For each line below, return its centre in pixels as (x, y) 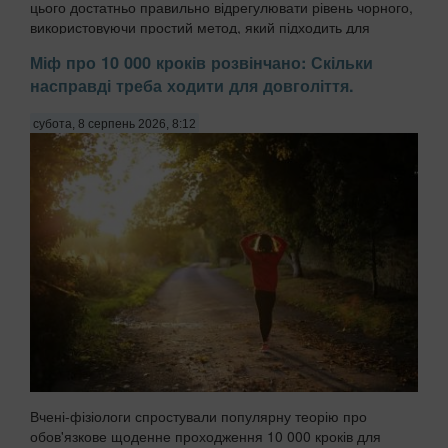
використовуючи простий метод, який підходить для (200, 27)
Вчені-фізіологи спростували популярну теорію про (198, 415)
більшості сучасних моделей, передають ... (171, 47)
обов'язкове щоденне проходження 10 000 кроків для (205, 435)
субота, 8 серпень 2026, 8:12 (114, 123)
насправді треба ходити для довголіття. (192, 85)
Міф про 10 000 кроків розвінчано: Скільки (201, 62)
